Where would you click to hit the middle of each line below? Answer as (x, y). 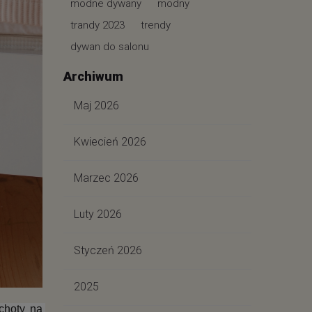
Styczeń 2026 (108, 250)
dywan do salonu (110, 47)
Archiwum (93, 76)
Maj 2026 (96, 106)
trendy (156, 25)
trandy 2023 (97, 25)
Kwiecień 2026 (110, 142)
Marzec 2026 (106, 178)
